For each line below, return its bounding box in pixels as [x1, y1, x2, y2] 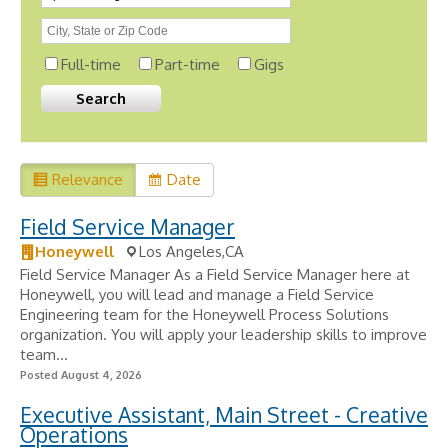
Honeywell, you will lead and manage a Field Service [20, 285, 374, 304]
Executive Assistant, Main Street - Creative [20, 401, 428, 428]
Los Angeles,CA [139, 242, 244, 261]
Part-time [155, 55, 220, 74]
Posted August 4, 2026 [20, 368, 142, 382]
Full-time [61, 55, 121, 74]
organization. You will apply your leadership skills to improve [20, 325, 427, 344]
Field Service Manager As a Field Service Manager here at [20, 265, 410, 284]
